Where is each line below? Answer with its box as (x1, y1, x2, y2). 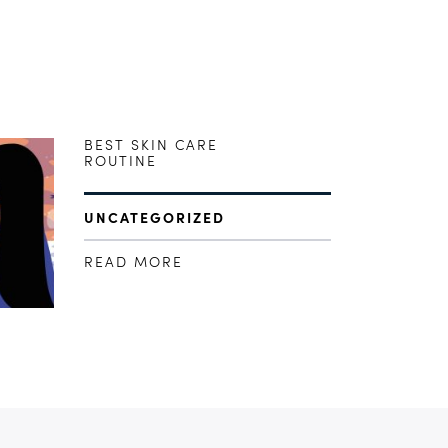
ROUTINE (83, 155, 157, 169)
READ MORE (83, 256, 183, 270)
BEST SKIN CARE (83, 139, 218, 153)
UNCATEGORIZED (83, 212, 225, 226)
